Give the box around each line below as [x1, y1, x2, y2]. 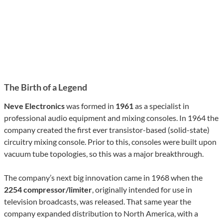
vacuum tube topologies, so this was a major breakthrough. [4, 149, 204, 159]
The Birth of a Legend [4, 82, 87, 93]
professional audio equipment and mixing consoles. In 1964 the [4, 113, 219, 123]
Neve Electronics [4, 101, 65, 111]
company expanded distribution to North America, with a [4, 209, 198, 219]
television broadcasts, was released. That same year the [4, 197, 191, 207]
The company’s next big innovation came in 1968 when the [4, 173, 203, 183]
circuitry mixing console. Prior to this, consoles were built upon [4, 137, 217, 147]
